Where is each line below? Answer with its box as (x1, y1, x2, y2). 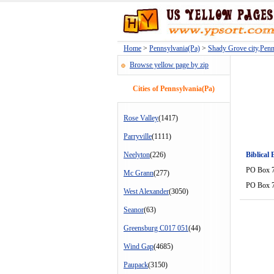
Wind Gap (124, 242, 154, 251)
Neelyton (124, 150, 150, 159)
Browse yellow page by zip (130, 61, 209, 69)
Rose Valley (124, 114, 158, 122)
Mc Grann (124, 169, 154, 177)
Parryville (124, 132, 152, 141)
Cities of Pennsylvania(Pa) (132, 84, 215, 93)
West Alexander (124, 187, 169, 196)
